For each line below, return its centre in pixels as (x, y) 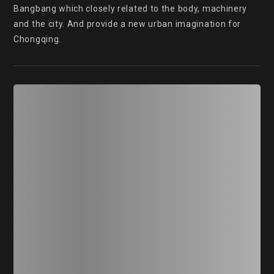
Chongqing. (37, 39)
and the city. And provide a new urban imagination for (128, 24)
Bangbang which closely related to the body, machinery (131, 9)
